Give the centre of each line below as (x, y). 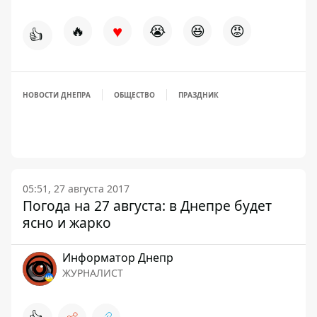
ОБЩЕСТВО (134, 95)
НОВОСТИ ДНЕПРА (57, 95)
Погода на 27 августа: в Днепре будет (147, 206)
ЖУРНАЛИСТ (93, 273)
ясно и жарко (67, 223)
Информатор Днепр (118, 258)
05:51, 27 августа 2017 (76, 189)
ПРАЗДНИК (198, 95)
